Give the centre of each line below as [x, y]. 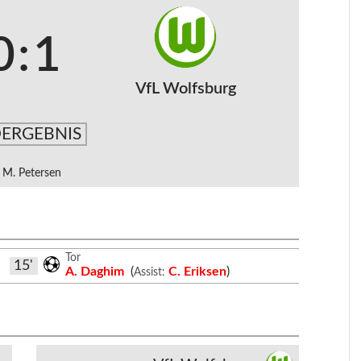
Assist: [149, 272]
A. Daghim [97, 271]
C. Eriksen [197, 271]
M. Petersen [31, 173]
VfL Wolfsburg [185, 89]
